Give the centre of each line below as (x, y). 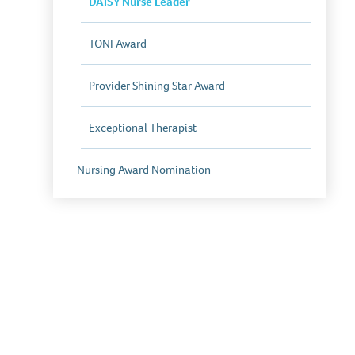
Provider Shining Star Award (157, 86)
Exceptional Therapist (143, 128)
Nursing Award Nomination (144, 170)
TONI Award (118, 44)
